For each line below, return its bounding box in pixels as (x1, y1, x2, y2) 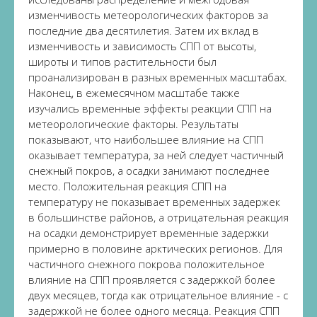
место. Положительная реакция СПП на (28, 179, 226, 193)
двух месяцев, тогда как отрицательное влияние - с (28, 288, 288, 302)
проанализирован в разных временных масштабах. (28, 70, 287, 84)
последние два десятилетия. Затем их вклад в (28, 23, 259, 38)
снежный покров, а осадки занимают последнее (28, 163, 270, 178)
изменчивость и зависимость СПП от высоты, (28, 39, 256, 53)
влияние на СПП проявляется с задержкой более (28, 272, 275, 287)
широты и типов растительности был (28, 54, 217, 69)
